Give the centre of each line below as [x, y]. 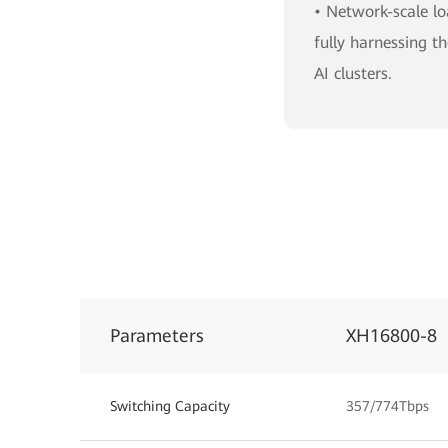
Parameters [157, 335]
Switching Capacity [170, 405]
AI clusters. [353, 73]
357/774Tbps [387, 405]
